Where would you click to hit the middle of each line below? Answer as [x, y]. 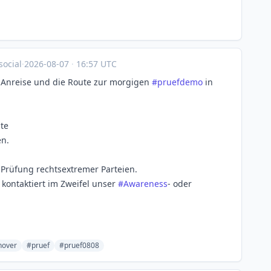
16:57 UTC [95, 64]
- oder [180, 184]
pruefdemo [180, 82]
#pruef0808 [79, 245]
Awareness [145, 184]
